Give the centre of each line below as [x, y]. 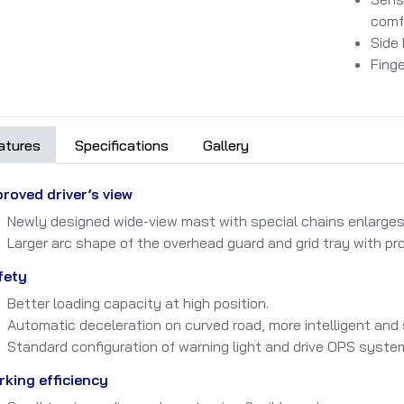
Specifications [122, 145]
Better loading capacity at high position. [138, 303]
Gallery [226, 145]
